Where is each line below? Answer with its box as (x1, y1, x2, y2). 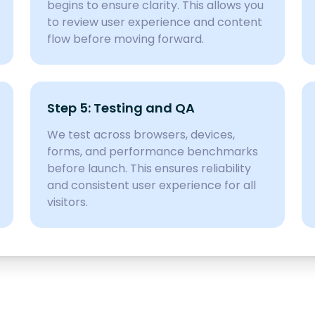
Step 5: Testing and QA (46, 99, 195, 117)
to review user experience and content (46, 14, 262, 30)
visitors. (46, 194, 88, 210)
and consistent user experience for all (46, 177, 256, 193)
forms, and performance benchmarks (46, 143, 258, 160)
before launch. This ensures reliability (46, 160, 251, 176)
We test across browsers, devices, (46, 127, 235, 143)
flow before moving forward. (46, 31, 204, 47)
